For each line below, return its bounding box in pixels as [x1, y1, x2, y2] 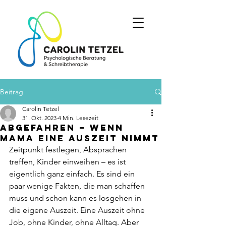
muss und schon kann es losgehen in [9, 193, 143, 203]
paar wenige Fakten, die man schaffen [9, 181, 147, 191]
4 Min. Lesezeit [58, 114, 98, 122]
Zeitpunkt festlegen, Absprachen [9, 145, 129, 154]
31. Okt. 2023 [22, 114, 56, 122]
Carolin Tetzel [22, 105, 59, 112]
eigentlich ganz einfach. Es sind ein [9, 169, 137, 179]
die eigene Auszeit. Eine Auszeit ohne [9, 205, 147, 215]
